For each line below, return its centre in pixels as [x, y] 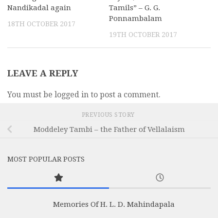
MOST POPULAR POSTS [46, 159]
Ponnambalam [136, 18]
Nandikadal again [39, 8]
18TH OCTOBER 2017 [41, 24]
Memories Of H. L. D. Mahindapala [114, 205]
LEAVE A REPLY [43, 73]
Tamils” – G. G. [135, 8]
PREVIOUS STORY [109, 115]
